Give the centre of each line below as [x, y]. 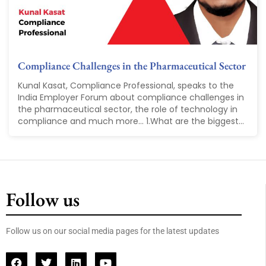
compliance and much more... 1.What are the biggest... [131, 121]
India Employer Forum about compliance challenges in [131, 98]
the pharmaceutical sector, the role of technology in [128, 110]
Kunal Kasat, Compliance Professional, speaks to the [126, 86]
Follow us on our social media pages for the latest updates [113, 231]
